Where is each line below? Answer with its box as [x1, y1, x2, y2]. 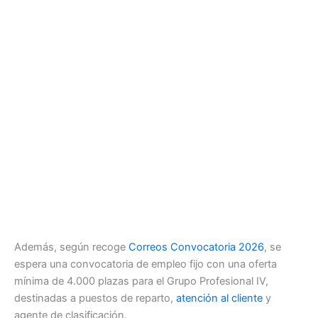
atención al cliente [176, 292, 263, 305]
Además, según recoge [14, 241, 128, 254]
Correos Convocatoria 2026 [128, 241, 264, 254]
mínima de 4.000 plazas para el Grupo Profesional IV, [14, 275, 268, 288]
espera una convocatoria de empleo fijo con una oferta [14, 258, 277, 271]
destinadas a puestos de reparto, [14, 292, 176, 305]
